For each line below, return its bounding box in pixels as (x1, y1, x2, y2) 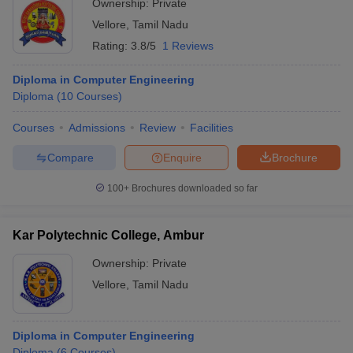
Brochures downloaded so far (129, 183, 258, 194)
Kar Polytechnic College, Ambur (13, 229, 204, 242)
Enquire (163, 150, 202, 164)
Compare (46, 150, 94, 164)
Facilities (190, 121, 233, 134)
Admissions (69, 121, 125, 134)
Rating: (92, 39, 131, 52)
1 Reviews (162, 39, 214, 52)
